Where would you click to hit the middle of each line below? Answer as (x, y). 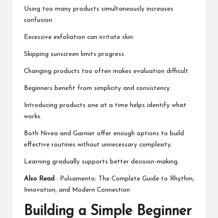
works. (33, 116)
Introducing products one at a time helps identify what (105, 105)
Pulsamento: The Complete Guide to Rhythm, (127, 179)
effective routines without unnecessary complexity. (98, 145)
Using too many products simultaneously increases (99, 9)
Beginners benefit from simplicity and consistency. (98, 88)
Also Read (39, 179)
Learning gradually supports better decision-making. (101, 162)
